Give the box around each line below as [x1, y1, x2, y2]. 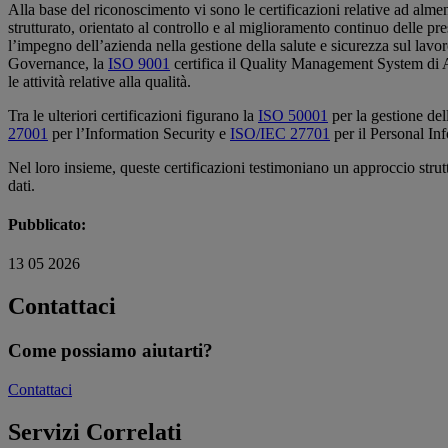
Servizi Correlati [8, 418, 182, 445]
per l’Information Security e [48, 124, 230, 142]
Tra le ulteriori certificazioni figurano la [8, 106, 258, 124]
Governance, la [8, 54, 108, 72]
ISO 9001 [108, 54, 170, 72]
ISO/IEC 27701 [230, 124, 330, 142]
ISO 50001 [258, 106, 328, 124]
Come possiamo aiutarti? [8, 340, 213, 362]
